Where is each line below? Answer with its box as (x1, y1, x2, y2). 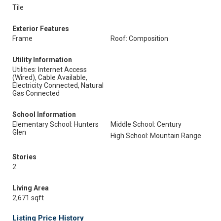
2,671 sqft (12, 194, 44, 202)
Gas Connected (12, 89, 60, 97)
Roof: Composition (110, 35, 168, 42)
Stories (12, 153, 37, 161)
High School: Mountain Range (110, 132, 201, 140)
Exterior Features (12, 25, 69, 33)
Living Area (12, 184, 49, 192)
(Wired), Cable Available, (12, 74, 87, 81)
